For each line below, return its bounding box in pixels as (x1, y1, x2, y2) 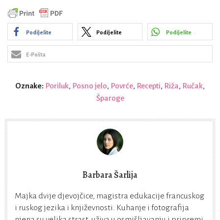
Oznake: (15, 82, 45, 90)
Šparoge (96, 94, 124, 103)
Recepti (137, 82, 161, 90)
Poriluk (45, 82, 69, 90)
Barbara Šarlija (82, 169, 137, 181)
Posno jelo (72, 82, 107, 90)
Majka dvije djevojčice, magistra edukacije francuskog (15, 192, 204, 201)
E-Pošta (26, 52, 45, 58)
